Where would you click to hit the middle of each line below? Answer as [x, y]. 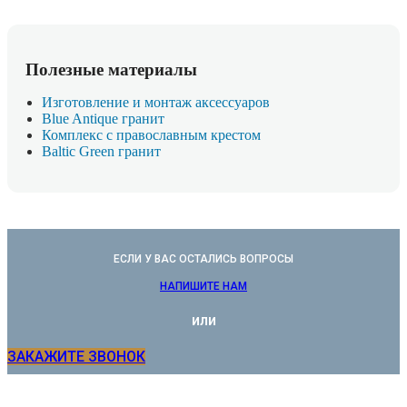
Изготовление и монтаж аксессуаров [156, 102]
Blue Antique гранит [103, 118]
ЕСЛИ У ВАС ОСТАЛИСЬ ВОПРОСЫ [203, 258]
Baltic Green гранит [101, 151]
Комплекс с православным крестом [151, 134]
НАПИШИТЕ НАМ [203, 286]
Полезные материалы [111, 69]
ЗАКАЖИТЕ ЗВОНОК [76, 357]
